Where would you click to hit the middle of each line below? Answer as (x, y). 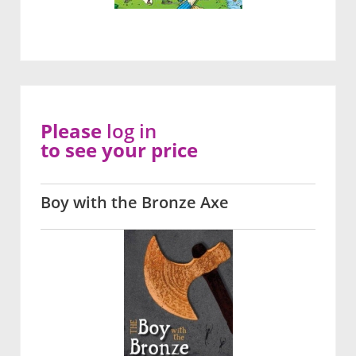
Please (74, 130)
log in (132, 130)
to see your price (119, 149)
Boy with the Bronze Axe (135, 202)
